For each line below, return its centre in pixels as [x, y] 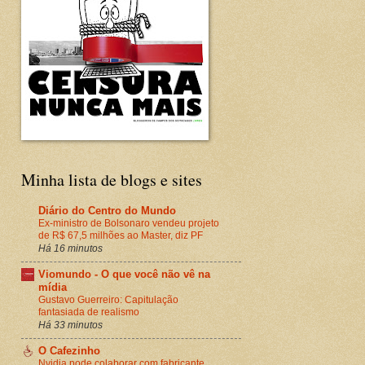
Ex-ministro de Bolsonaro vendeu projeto [129, 223]
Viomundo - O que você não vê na [124, 274]
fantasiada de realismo [89, 312]
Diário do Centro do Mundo [107, 210]
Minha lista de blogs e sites [112, 180]
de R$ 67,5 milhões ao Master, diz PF [121, 235]
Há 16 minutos [70, 248]
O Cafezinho [69, 350]
